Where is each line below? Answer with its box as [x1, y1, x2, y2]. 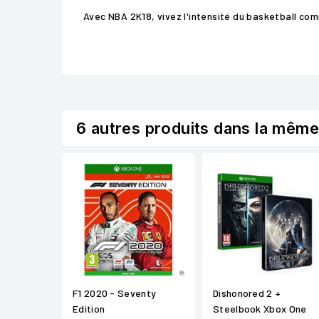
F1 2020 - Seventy [73, 287, 157, 300]
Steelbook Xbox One [213, 303, 307, 315]
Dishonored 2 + [213, 287, 281, 300]
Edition [73, 303, 105, 315]
